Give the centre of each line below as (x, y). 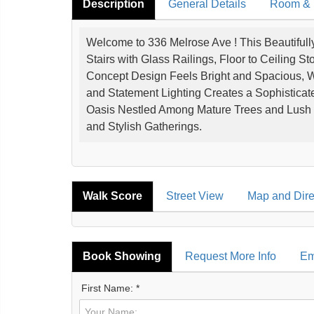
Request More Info (231, 256)
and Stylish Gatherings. (144, 127)
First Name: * (110, 288)
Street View (195, 196)
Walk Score (112, 196)
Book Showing (122, 256)
